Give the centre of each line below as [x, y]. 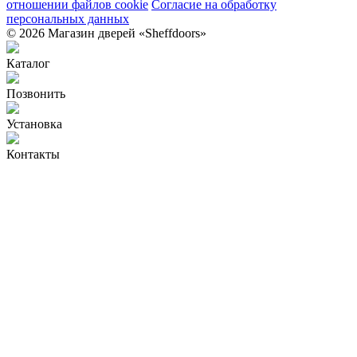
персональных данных [68, 18]
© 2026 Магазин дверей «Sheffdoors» [106, 33]
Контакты [33, 154]
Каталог [28, 63]
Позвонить [36, 93]
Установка [34, 124]
